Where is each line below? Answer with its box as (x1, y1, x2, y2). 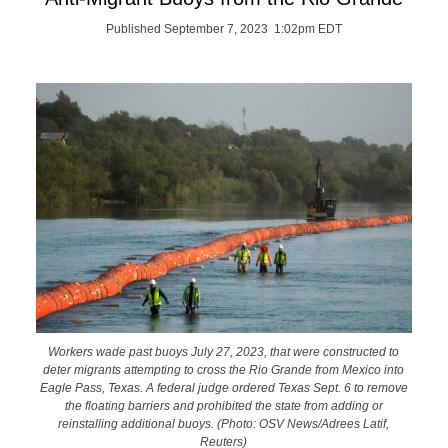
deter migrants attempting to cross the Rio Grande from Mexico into (43, 362, 405, 376)
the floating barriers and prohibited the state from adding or (64, 398, 383, 412)
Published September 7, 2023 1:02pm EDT (106, 22, 342, 36)
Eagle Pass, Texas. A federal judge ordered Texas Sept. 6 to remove (39, 380, 408, 394)
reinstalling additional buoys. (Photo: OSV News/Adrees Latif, (58, 416, 390, 430)
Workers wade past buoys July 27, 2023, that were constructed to (48, 344, 400, 358)
